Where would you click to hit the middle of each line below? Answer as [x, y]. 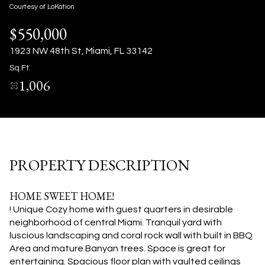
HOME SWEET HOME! [62, 196]
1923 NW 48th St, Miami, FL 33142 [81, 51]
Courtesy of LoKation [42, 7]
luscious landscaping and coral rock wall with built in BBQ [131, 235]
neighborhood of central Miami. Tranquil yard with [116, 222]
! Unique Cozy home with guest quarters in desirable [121, 209]
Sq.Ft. [20, 68]
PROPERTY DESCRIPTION [100, 165]
